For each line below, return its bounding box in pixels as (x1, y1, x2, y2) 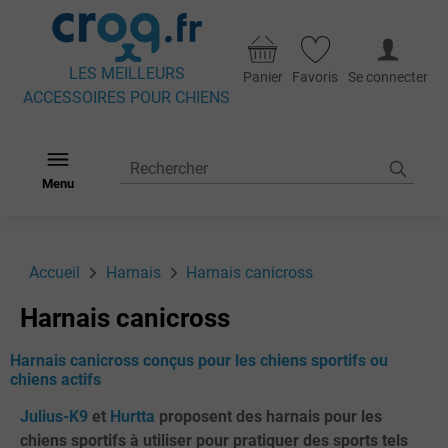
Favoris (292, 69, 339, 87)
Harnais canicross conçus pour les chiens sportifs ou (10, 351, 388, 371)
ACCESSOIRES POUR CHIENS (23, 88, 231, 108)
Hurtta (109, 407, 155, 427)
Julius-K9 (19, 407, 88, 427)
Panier (242, 69, 283, 87)
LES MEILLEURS (68, 64, 185, 84)
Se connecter (348, 69, 428, 87)
